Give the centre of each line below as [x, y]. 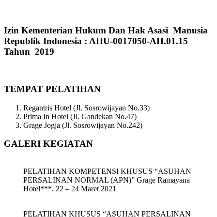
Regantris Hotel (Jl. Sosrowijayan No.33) [86, 108]
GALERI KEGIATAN [48, 144]
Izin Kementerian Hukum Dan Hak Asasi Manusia [106, 30]
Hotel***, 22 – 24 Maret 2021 [70, 189]
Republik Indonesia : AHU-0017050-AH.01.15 [96, 41]
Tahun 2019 [29, 51]
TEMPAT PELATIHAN [52, 89]
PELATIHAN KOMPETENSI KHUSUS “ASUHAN [107, 171]
